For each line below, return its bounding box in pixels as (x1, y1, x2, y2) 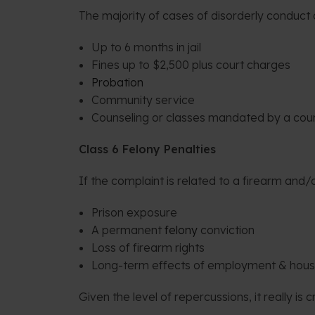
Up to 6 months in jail (91, 39, 201, 54)
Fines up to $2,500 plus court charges (91, 57, 290, 72)
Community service (91, 92, 195, 107)
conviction (197, 222, 255, 237)
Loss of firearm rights (91, 240, 205, 255)
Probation (91, 75, 143, 89)
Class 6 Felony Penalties (79, 141, 216, 156)
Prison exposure (91, 205, 177, 219)
